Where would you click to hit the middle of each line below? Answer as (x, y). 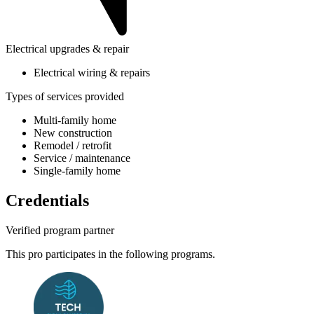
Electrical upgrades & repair (67, 49)
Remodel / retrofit (73, 146)
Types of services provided (65, 97)
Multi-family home (75, 121)
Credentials (47, 201)
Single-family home (77, 171)
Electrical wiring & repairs (92, 73)
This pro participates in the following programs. (110, 254)
